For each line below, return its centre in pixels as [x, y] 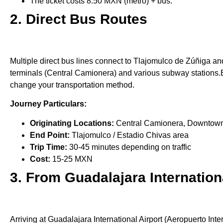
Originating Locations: [73, 123]
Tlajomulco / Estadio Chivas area [129, 135]
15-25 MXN [73, 159]
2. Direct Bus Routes [81, 19]
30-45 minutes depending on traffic [130, 147]
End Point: [50, 135]
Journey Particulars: [48, 104]
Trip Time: [50, 147]
